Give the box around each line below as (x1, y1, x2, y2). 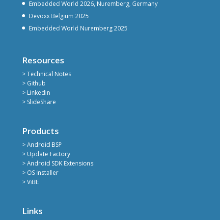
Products (22, 125, 59, 137)
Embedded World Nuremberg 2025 (28, 24, 128, 32)
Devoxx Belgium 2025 (28, 11, 89, 20)
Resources (22, 54, 64, 66)
